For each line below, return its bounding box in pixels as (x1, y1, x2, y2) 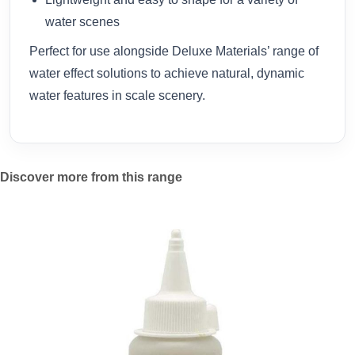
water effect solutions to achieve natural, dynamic (29, 67, 304, 81)
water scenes (45, 14, 120, 29)
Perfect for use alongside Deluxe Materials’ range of (29, 44, 319, 59)
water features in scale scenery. (29, 89, 205, 103)
